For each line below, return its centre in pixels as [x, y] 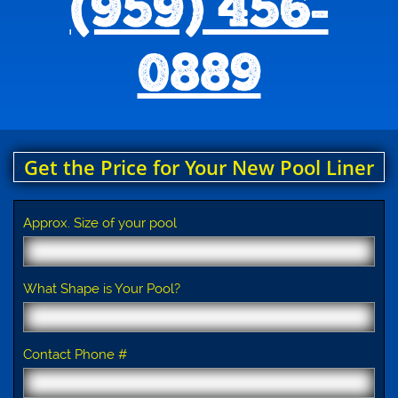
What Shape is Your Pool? [102, 289]
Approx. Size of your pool [100, 223]
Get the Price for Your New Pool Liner [199, 167]
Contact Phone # [75, 354]
